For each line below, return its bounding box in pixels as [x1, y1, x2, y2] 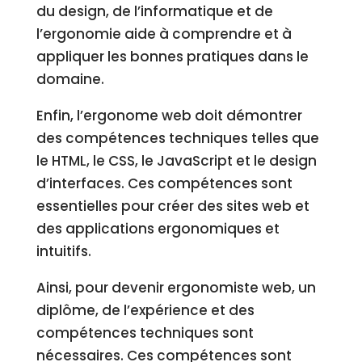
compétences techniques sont [36, 323, 254, 343]
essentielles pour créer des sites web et [36, 196, 309, 216]
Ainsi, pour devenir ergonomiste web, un [36, 278, 316, 297]
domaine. [36, 69, 104, 89]
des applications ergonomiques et [36, 219, 280, 238]
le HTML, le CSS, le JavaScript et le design [36, 151, 317, 170]
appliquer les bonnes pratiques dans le [36, 47, 309, 66]
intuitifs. [36, 242, 91, 261]
